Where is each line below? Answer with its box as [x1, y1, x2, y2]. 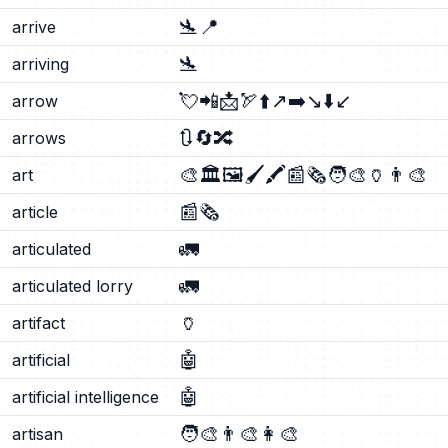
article [12, 202, 58, 222]
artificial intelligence [12, 387, 159, 407]
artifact [12, 313, 65, 333]
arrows [12, 128, 66, 148]
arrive [12, 17, 56, 37]
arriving [12, 54, 69, 74]
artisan [12, 424, 63, 444]
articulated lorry [12, 276, 133, 296]
